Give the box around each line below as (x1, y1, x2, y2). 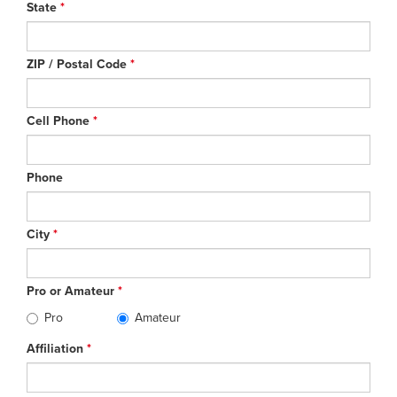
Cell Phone (27, 113, 93, 128)
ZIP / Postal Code (27, 57, 130, 72)
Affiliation (27, 341, 87, 356)
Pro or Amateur (27, 284, 118, 299)
